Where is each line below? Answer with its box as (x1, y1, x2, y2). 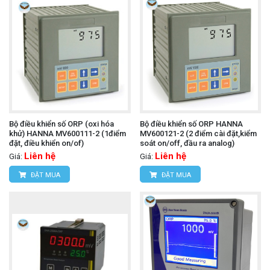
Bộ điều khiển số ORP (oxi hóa (9, 119, 114, 129)
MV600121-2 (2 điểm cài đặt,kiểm (139, 129, 257, 139)
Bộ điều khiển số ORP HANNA (139, 119, 243, 129)
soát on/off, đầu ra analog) (139, 139, 234, 148)
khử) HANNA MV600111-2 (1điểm (9, 129, 126, 139)
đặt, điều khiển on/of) (9, 139, 84, 148)
